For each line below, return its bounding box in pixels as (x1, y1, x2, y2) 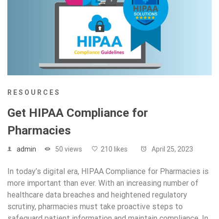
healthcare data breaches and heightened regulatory (7, 190, 187, 199)
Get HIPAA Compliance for (7, 106, 148, 120)
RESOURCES (7, 88, 61, 96)
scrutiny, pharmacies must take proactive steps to (7, 201, 183, 211)
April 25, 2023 (150, 145, 193, 153)
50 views (54, 145, 82, 153)
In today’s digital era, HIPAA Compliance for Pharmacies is (7, 166, 209, 176)
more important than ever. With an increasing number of (7, 178, 198, 188)
